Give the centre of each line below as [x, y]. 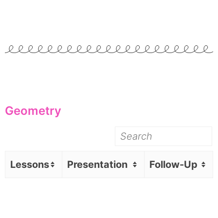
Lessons [30, 164]
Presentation [97, 164]
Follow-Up [173, 164]
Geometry [33, 110]
